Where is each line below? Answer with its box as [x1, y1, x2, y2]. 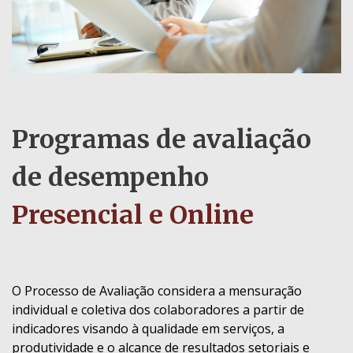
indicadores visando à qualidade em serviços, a [12, 320, 284, 338]
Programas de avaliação [12, 124, 311, 156]
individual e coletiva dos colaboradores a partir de [12, 301, 304, 319]
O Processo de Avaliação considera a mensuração [12, 282, 302, 300]
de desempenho [12, 162, 209, 194]
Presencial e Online [12, 199, 254, 232]
